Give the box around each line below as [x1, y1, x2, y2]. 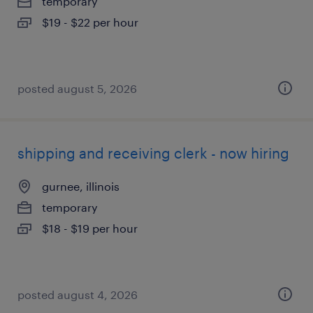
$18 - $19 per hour [42, 221, 138, 235]
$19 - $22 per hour [42, 15, 138, 29]
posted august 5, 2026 [17, 82, 137, 95]
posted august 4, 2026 [17, 288, 138, 301]
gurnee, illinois [42, 180, 119, 193]
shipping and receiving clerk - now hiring [17, 145, 289, 161]
